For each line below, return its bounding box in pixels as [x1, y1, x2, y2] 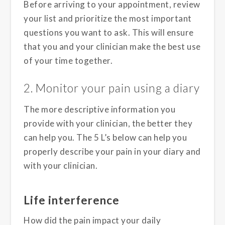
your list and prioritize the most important [24, 13, 192, 24]
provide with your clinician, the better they [24, 118, 193, 129]
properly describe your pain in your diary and [24, 146, 201, 157]
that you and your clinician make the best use [24, 41, 201, 52]
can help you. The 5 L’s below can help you [24, 132, 187, 143]
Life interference [24, 193, 120, 207]
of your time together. [24, 55, 113, 66]
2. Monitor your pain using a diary [24, 81, 200, 95]
